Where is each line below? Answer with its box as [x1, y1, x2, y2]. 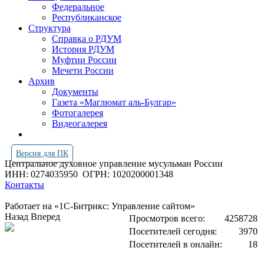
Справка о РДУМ [52, 34, 121, 44]
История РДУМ [52, 44, 114, 54]
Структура [28, 23, 71, 33]
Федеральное [52, 2, 104, 12]
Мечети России [52, 65, 114, 75]
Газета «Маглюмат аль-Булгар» [52, 97, 176, 107]
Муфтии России [52, 55, 117, 65]
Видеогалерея [52, 118, 107, 128]
